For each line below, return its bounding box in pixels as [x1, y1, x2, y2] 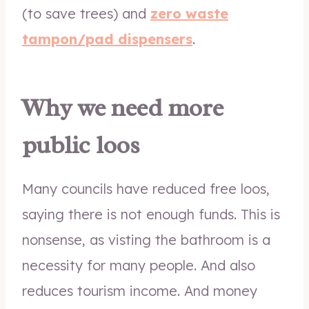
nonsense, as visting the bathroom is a [22, 231, 270, 248]
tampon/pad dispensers [22, 30, 192, 48]
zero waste [150, 5, 228, 22]
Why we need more [22, 92, 223, 123]
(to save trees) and [22, 5, 150, 22]
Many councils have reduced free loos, [22, 180, 270, 197]
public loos [22, 129, 140, 161]
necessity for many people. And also [22, 257, 255, 274]
